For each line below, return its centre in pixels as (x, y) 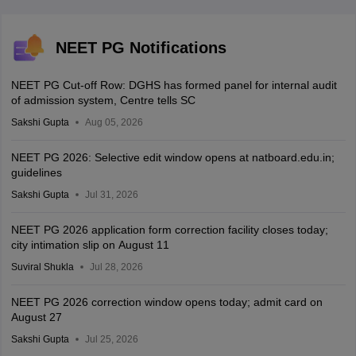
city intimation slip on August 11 (90, 245)
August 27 (36, 317)
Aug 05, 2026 (114, 122)
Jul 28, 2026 (116, 267)
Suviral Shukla (42, 267)
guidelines (36, 172)
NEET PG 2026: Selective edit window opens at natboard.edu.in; (172, 157)
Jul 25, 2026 (111, 339)
